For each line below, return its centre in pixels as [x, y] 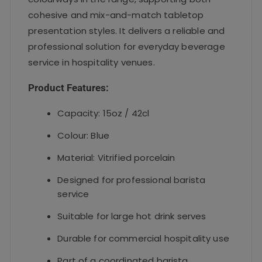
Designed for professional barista [132, 180]
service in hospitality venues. [92, 62]
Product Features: [69, 87]
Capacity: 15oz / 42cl [104, 113]
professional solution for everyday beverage [127, 46]
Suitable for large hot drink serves [132, 216]
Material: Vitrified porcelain [116, 157]
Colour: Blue [84, 135]
